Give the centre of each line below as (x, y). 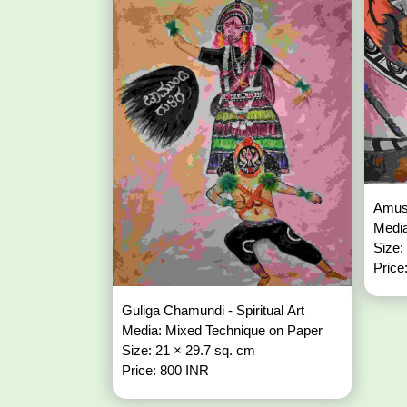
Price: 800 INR (165, 371)
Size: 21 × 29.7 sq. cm (190, 351)
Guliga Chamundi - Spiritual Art (214, 311)
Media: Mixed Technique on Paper (223, 331)
